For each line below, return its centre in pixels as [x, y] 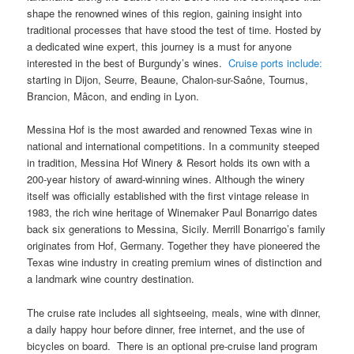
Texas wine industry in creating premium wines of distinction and [175, 262]
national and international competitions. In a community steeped [173, 146]
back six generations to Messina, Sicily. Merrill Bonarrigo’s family [177, 229]
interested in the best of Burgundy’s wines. [128, 63]
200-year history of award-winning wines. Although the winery [166, 179]
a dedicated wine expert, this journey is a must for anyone [160, 47]
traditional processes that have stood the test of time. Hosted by [175, 30]
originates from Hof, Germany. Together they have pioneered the [174, 246]
